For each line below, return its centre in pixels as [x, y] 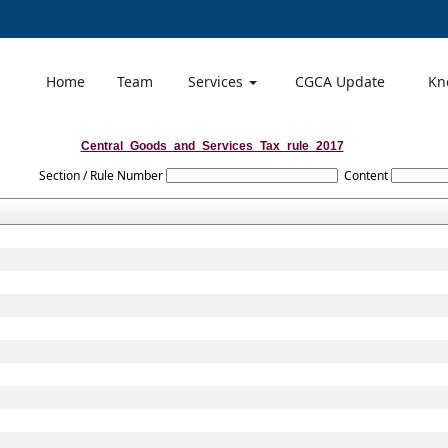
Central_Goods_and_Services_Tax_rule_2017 [212, 146]
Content [365, 175]
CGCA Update [340, 81]
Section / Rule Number [100, 175]
